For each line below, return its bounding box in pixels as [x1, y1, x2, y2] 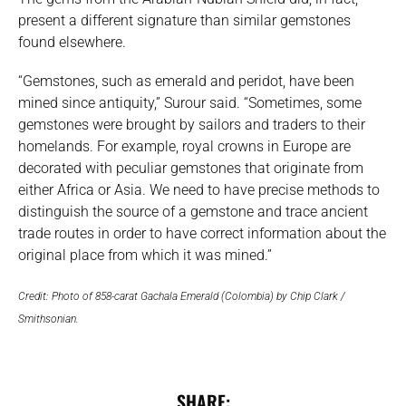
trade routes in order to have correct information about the [18, 225, 386, 243]
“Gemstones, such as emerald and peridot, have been [18, 72, 354, 91]
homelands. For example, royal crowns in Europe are [18, 138, 351, 156]
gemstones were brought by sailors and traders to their [18, 116, 365, 134]
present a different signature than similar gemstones [18, 12, 351, 30]
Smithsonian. [18, 312, 79, 325]
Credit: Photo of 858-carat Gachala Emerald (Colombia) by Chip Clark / [18, 289, 345, 303]
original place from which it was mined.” [18, 246, 272, 265]
